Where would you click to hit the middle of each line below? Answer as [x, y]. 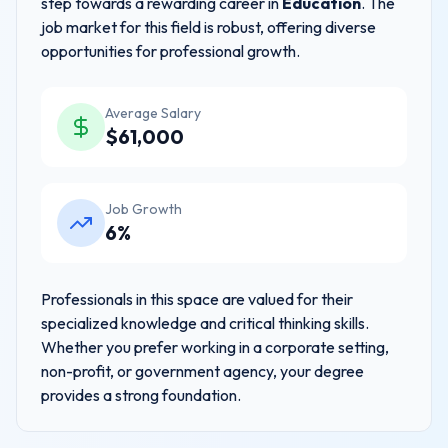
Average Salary [153, 113]
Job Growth [143, 209]
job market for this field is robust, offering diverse [208, 27]
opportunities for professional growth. [170, 51]
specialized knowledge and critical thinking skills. [205, 323]
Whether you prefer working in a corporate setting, [215, 347]
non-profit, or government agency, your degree [202, 371]
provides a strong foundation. [141, 395]
